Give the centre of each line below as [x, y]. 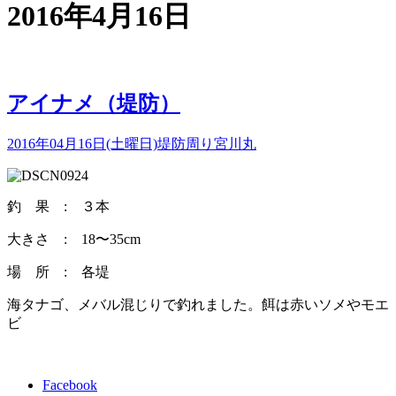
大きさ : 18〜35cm [74, 239]
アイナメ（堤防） [94, 103]
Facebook [70, 385]
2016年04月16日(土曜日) [82, 143]
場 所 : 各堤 [58, 271]
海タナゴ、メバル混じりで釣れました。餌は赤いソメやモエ [198, 304]
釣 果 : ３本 [58, 206]
